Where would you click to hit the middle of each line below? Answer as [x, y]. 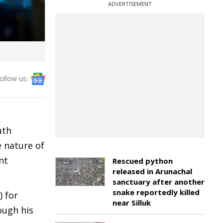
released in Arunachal [152, 171]
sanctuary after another [159, 182]
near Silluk [132, 203]
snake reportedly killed [156, 192]
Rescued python [143, 161]
